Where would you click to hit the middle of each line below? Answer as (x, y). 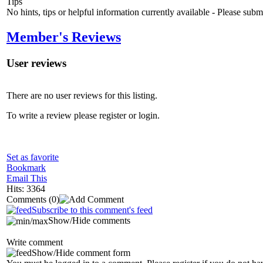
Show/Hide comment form (81, 252)
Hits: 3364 (26, 188)
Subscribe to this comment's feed (92, 210)
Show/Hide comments (89, 220)
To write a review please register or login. (83, 115)
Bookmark (26, 167)
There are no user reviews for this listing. (82, 95)
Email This (27, 178)
